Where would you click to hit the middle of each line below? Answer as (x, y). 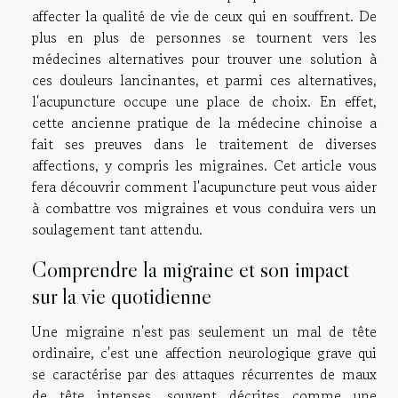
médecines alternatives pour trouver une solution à (204, 59)
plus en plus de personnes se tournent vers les (204, 38)
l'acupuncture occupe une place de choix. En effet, (204, 102)
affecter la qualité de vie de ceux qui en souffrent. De (204, 16)
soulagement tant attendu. (117, 230)
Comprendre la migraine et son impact (191, 270)
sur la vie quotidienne (122, 297)
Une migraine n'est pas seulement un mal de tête (204, 332)
